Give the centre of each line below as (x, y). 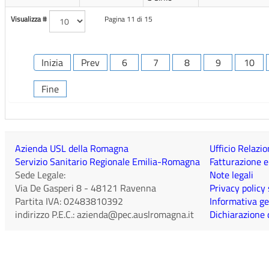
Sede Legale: (40, 175)
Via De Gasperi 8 (48, 188)
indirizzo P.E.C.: (46, 214)
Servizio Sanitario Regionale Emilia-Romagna (107, 162)
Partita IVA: (39, 201)
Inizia (52, 62)
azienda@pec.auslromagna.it (135, 214)
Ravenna (138, 188)
